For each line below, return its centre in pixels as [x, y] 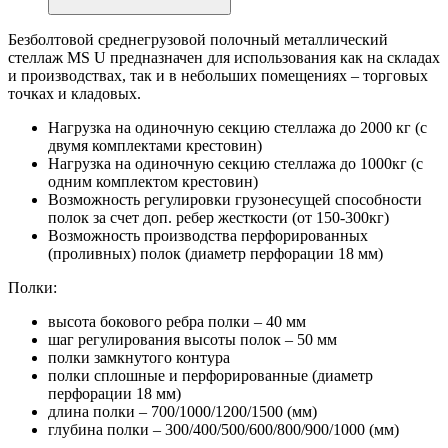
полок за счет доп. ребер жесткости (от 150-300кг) [218, 217]
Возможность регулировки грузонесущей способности [235, 199]
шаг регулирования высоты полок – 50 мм [192, 339]
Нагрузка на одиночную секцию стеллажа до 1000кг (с [235, 163]
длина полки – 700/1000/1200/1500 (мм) [182, 411]
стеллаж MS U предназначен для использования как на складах [224, 57]
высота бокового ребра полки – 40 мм [177, 321]
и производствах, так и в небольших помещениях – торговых [218, 75]
